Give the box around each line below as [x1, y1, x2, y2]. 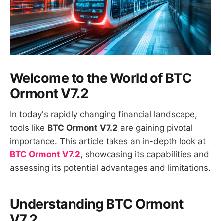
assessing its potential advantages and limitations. [10, 163, 211, 173]
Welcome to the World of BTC [10, 70, 192, 87]
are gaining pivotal [118, 123, 193, 133]
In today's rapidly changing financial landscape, [10, 110, 197, 120]
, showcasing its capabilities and [80, 149, 209, 160]
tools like [10, 123, 47, 133]
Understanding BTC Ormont [10, 195, 184, 212]
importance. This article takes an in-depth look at [10, 136, 206, 147]
